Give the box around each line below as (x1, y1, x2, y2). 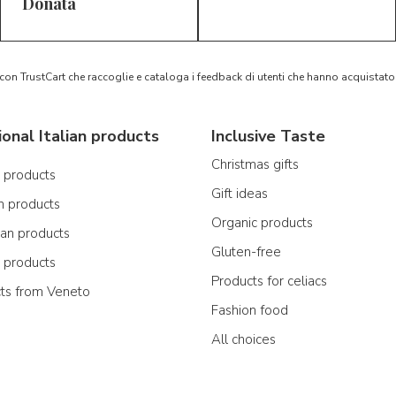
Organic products (211, 214, 313, 232)
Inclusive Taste (211, 126, 325, 147)
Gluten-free (211, 243, 281, 261)
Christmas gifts (211, 156, 299, 173)
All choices (211, 331, 276, 348)
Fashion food (211, 301, 288, 319)
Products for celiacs (211, 272, 327, 290)
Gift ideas (211, 185, 268, 202)
